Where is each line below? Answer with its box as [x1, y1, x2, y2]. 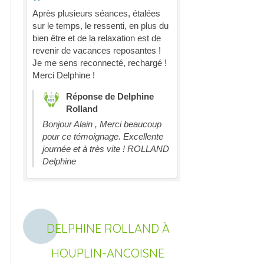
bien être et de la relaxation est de [32, 33, 161, 43]
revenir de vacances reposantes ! [32, 45, 161, 55]
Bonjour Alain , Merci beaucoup [42, 119, 161, 129]
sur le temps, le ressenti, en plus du [32, 21, 169, 31]
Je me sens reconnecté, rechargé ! [32, 58, 167, 68]
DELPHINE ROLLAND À [46, 221, 170, 236]
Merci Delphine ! [32, 70, 95, 80]
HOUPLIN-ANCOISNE [51, 246, 164, 260]
